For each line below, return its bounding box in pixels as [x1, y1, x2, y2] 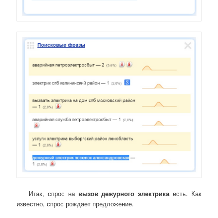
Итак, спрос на [29, 189, 78, 199]
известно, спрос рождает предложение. [17, 199, 134, 209]
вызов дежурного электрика [78, 189, 170, 199]
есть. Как [169, 189, 201, 199]
